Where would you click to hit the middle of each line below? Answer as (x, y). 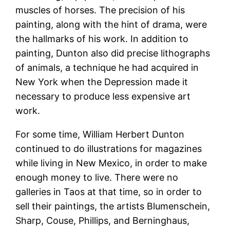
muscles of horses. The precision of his (100, 10)
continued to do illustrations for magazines (109, 148)
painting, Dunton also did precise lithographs (113, 53)
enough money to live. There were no (97, 177)
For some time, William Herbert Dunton (100, 134)
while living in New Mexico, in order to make (111, 163)
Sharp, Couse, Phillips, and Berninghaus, (103, 220)
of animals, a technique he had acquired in (107, 67)
